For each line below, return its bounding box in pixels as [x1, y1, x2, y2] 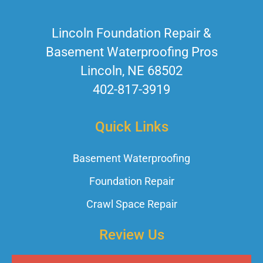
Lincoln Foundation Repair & [52, 26, 211, 41]
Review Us [99, 227, 164, 244]
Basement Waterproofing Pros [45, 45, 218, 60]
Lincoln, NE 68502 [80, 63, 183, 79]
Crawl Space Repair [86, 198, 177, 211]
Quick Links [95, 119, 168, 136]
